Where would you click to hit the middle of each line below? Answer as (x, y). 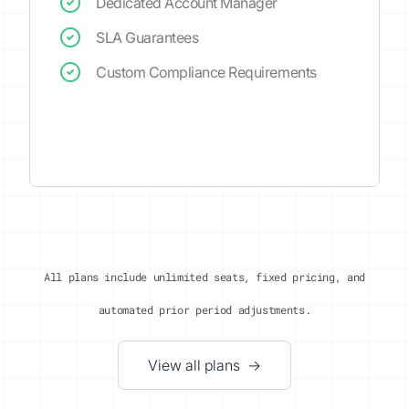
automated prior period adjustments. (204, 309)
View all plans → (204, 365)
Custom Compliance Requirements (206, 72)
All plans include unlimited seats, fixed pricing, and (204, 277)
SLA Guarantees (147, 37)
